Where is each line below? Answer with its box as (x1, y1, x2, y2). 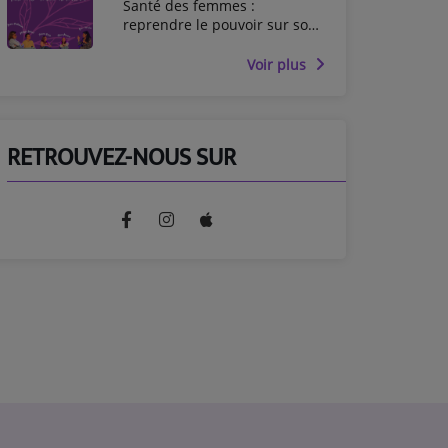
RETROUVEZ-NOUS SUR (7, 137, 236, 178)
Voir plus (247, 54, 310, 74)
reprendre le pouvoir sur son (123, 15, 317, 35)
